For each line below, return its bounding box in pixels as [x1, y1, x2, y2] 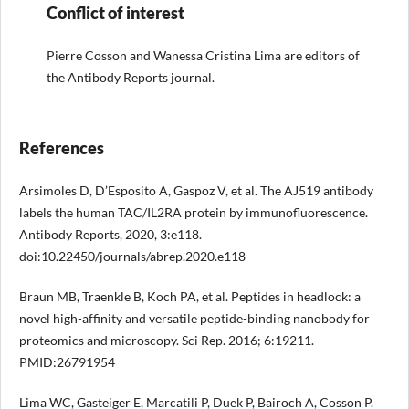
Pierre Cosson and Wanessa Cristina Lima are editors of [46, 47, 360, 64]
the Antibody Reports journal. [46, 69, 215, 86]
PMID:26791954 [18, 354, 115, 371]
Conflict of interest [46, 3, 184, 24]
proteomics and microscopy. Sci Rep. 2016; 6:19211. [18, 332, 314, 349]
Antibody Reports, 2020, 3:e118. [18, 226, 202, 243]
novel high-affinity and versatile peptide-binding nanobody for [18, 310, 370, 327]
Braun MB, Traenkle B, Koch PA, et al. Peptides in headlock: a [18, 288, 361, 305]
